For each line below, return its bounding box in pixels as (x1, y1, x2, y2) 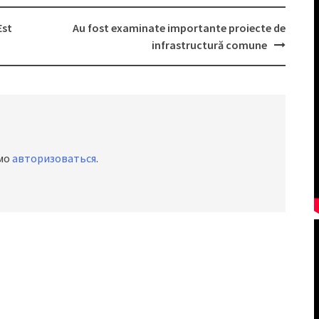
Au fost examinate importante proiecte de (72, 20, 286, 35)
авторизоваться (12, 150, 96, 165)
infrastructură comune (151, 37, 267, 52)
